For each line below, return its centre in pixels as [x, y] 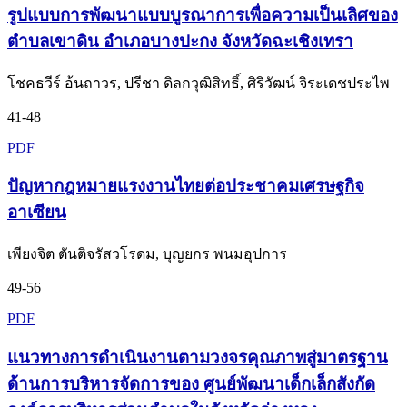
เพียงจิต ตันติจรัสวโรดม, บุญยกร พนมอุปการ [147, 253]
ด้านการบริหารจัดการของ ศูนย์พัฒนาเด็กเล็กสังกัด [191, 383]
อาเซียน [37, 213]
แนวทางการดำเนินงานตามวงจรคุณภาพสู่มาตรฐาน [198, 357]
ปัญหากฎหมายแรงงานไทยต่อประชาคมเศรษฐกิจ [186, 186]
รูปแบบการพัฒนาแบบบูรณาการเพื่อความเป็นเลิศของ [203, 15]
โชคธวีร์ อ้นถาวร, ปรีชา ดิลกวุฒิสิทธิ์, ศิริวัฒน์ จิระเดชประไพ [199, 83]
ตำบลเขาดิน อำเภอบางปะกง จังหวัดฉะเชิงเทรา [180, 41]
